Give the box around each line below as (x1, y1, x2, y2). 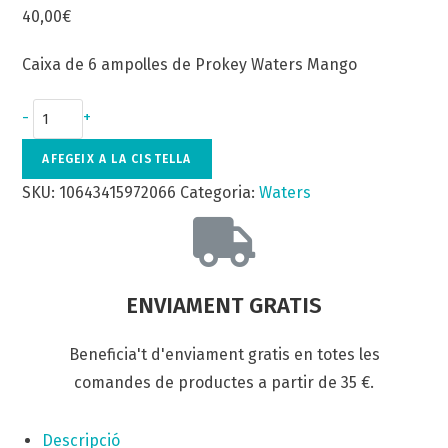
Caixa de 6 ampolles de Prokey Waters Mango (22, 55, 358, 75)
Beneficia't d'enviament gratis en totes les (68, 345, 380, 365)
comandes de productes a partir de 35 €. (74, 373, 374, 393)
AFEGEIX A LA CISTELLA (42, 152, 192, 167)
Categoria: (180, 183, 260, 203)
